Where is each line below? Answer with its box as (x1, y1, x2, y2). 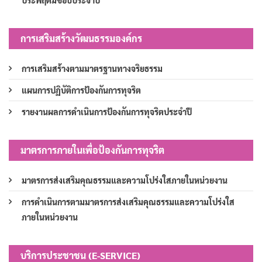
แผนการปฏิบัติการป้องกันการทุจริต (22, 85, 141, 96)
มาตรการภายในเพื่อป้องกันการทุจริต (20, 144, 164, 157)
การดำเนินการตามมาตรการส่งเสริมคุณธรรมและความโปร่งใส (22, 196, 235, 208)
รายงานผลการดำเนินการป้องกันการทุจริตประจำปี (22, 106, 192, 118)
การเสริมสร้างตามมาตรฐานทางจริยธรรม (22, 63, 163, 74)
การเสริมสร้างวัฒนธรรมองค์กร (20, 32, 142, 45)
